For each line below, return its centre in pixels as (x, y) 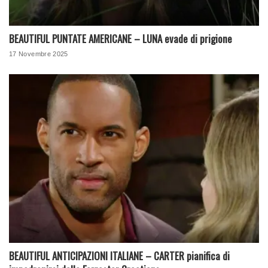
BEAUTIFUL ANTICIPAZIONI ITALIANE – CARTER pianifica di (119, 256)
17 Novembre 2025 (39, 54)
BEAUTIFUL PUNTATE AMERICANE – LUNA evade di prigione (121, 38)
